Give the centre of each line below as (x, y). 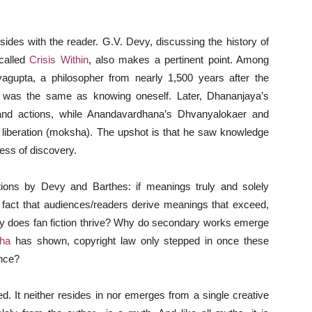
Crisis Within (59, 60)
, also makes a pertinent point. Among (179, 60)
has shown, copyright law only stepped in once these (140, 241)
